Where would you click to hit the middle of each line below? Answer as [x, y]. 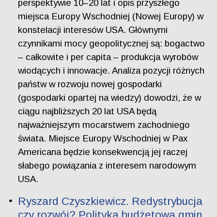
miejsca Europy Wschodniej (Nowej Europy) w [111, 16]
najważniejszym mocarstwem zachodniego [104, 124]
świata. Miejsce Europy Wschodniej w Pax [103, 138]
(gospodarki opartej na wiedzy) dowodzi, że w [110, 97]
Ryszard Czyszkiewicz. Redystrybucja [110, 201]
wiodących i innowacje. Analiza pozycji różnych [111, 70]
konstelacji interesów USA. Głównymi [93, 30]
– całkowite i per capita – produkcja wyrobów [108, 57]
